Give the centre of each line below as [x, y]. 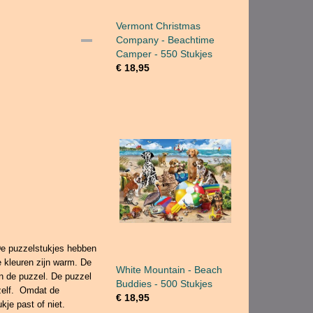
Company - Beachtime [165, 40]
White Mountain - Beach [169, 270]
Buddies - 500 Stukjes [164, 284]
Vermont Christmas [158, 26]
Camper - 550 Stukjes [164, 54]
